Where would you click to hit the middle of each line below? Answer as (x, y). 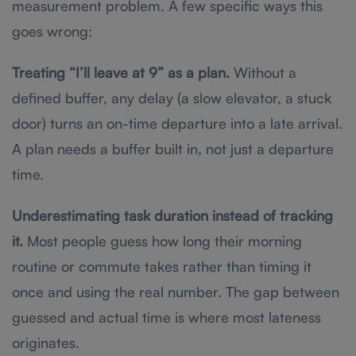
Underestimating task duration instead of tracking (172, 215)
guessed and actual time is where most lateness (166, 317)
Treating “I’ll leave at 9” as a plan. (121, 72)
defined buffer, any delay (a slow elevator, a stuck (172, 97)
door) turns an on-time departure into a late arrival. (177, 123)
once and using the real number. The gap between (176, 291)
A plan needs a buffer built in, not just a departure (173, 148)
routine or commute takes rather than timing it (162, 266)
